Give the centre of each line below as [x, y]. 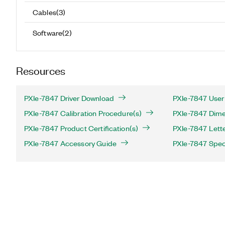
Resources [41, 70]
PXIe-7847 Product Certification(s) [81, 128]
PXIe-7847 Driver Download [69, 98]
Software [48, 32]
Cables [44, 12]
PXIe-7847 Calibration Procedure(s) [83, 113]
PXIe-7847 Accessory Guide [70, 143]
